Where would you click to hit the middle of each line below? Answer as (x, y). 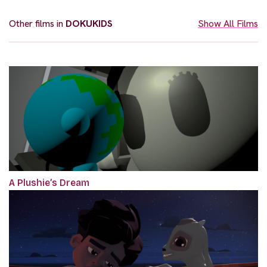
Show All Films (228, 24)
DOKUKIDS (89, 24)
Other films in (37, 24)
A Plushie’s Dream (49, 182)
